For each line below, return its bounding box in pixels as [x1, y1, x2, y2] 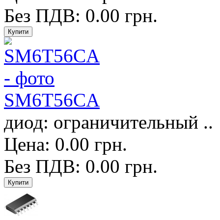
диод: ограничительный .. [4, 111, 213, 133]
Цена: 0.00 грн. [4, 133, 127, 155]
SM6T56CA [4, 89, 100, 110]
